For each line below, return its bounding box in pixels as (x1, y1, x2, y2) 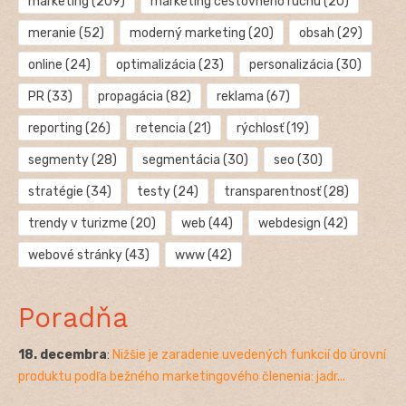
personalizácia (248, 57, 333, 73)
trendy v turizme (28, 216, 128, 232)
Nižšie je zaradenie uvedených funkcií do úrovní (112, 347, 386, 363)
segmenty (28, 152, 89, 169)
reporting (28, 121, 82, 137)
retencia (135, 121, 186, 137)
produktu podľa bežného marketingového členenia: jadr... (18, 369, 345, 385)
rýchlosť (236, 121, 284, 137)
